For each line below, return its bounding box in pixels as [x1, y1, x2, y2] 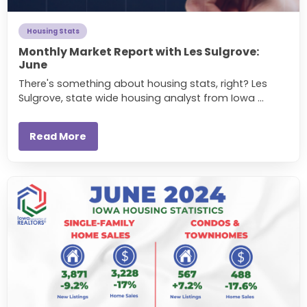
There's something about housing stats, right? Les [19, 77, 267, 91]
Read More [29, 130, 87, 144]
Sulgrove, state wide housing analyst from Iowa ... [19, 91, 264, 106]
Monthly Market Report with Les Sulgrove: [19, 44, 259, 60]
